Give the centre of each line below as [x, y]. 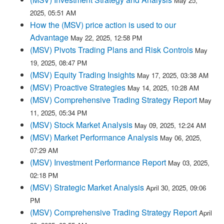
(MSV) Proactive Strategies [78, 87]
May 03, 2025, [189, 163]
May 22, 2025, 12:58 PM [106, 38]
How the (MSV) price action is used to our [103, 25]
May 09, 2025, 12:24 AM [170, 125]
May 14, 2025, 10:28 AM [163, 88]
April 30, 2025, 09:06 [176, 188]
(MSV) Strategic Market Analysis [87, 187]
